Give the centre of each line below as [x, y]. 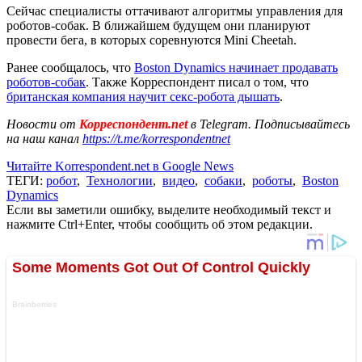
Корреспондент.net [133, 124]
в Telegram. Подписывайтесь [270, 124]
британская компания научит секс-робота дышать [143, 96]
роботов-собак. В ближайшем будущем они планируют [158, 25]
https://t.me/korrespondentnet [156, 138]
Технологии [120, 180]
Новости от [41, 124]
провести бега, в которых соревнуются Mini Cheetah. [152, 40]
